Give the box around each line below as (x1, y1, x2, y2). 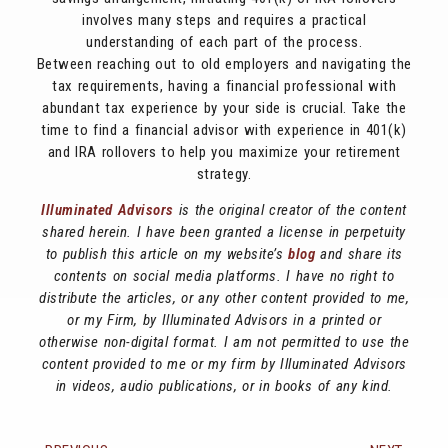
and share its (315, 244, 403, 263)
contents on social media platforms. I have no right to (53, 266, 395, 285)
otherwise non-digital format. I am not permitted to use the (39, 332, 409, 351)
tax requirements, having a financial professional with (52, 76, 396, 95)
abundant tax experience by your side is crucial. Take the (42, 98, 406, 117)
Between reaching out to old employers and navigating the (36, 54, 412, 73)
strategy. (196, 164, 252, 183)
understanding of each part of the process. (86, 32, 362, 51)
